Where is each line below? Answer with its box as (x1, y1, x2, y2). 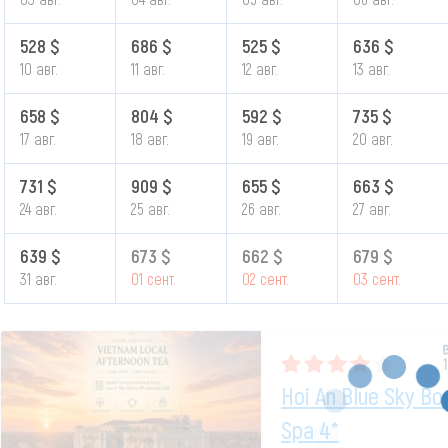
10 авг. (19, 58, 58, 78)
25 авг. (130, 198, 170, 218)
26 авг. (241, 198, 281, 218)
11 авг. (130, 58, 165, 78)
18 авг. (130, 128, 169, 148)
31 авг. (19, 268, 57, 288)
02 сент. (241, 268, 289, 288)
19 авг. (241, 128, 279, 148)
